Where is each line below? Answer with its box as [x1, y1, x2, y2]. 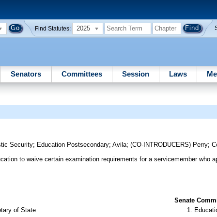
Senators [11, 69, 42, 78]
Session [122, 69, 149, 78]
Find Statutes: [35, 25, 71, 31]
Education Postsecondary [37, 141, 109, 149]
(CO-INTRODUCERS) [130, 141, 193, 149]
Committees [61, 69, 102, 78]
